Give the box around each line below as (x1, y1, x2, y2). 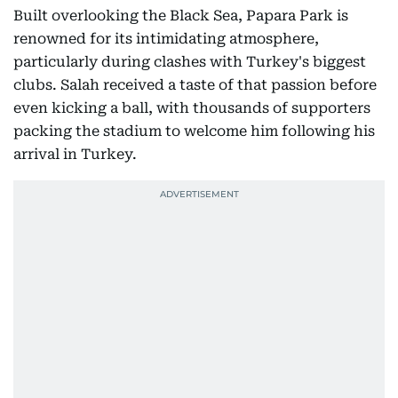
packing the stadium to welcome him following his (13, 123, 375, 140)
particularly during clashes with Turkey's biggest (13, 53, 366, 71)
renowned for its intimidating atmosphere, (13, 30, 319, 48)
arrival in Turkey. (13, 146, 137, 163)
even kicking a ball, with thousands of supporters (13, 99, 370, 117)
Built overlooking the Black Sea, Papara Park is (13, 7, 348, 25)
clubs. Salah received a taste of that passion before (13, 76, 377, 94)
